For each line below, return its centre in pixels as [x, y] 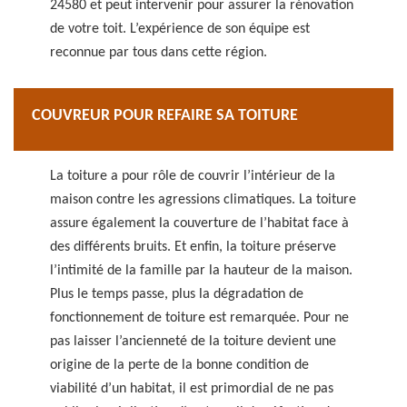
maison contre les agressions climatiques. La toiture [203, 200]
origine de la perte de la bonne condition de [179, 365]
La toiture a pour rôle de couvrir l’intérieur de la [193, 176]
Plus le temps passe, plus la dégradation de [177, 294]
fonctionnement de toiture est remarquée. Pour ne [199, 318]
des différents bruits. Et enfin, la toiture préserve [193, 247]
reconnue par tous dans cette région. [159, 53]
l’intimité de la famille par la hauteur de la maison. [201, 271]
